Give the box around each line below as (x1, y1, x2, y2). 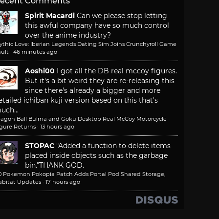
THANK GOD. (39, 161, 84, 170)
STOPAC (25, 141, 54, 151)
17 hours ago (45, 178, 80, 186)
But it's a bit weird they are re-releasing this (25, 76, 175, 86)
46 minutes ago (13, 48, 57, 56)
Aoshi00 (25, 66, 55, 76)
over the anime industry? (25, 31, 111, 40)
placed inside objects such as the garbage (25, 151, 168, 160)
